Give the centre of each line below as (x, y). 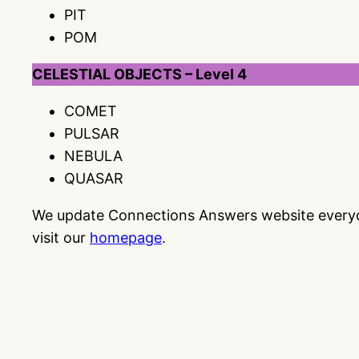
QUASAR (94, 178)
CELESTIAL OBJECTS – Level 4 (139, 74)
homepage (126, 238)
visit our (61, 238)
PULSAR (92, 133)
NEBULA (93, 156)
